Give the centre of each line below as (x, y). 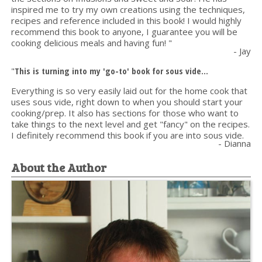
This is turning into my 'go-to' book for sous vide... (112, 70)
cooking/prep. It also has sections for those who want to (125, 113)
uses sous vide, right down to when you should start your (127, 101)
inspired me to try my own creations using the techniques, (128, 9)
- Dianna (234, 143)
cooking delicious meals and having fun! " (92, 42)
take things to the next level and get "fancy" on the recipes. (131, 124)
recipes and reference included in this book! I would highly (127, 20)
